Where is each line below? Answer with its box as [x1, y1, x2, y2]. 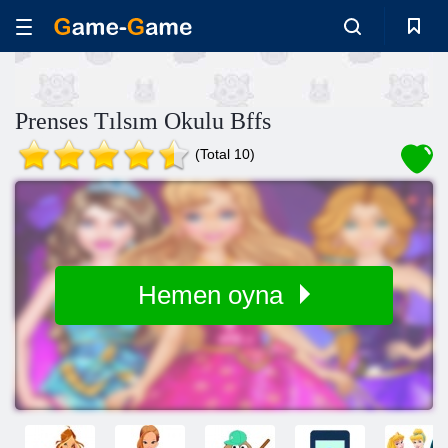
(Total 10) [195, 146, 255, 162]
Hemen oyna [138, 280, 290, 310]
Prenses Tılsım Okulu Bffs [15, 108, 271, 134]
